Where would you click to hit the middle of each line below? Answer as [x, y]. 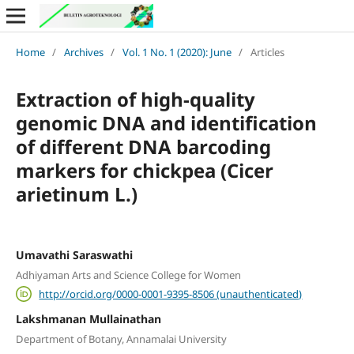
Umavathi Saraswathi [74, 254]
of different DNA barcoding [143, 146]
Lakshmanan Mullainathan [88, 318]
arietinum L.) [76, 194]
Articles [267, 52]
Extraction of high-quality [135, 99]
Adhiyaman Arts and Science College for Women [128, 275]
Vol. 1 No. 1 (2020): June [177, 52]
